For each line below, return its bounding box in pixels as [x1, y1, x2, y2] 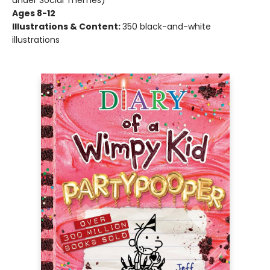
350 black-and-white [122, 20, 211, 33]
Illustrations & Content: [12, 20, 122, 33]
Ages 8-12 [12, 7, 55, 20]
